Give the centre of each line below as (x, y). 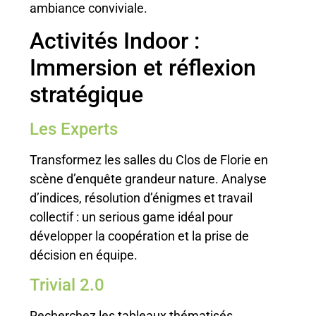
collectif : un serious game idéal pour (132, 217)
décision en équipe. (84, 255)
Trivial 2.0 (67, 285)
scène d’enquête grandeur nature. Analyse (148, 179)
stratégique (87, 95)
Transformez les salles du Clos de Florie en (149, 160)
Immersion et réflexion (143, 68)
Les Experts (74, 129)
